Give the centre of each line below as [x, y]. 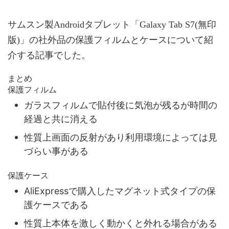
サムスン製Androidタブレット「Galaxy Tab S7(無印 [112, 24]
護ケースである [56, 204]
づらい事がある [56, 151]
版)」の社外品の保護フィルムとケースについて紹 [110, 40]
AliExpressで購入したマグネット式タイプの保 [120, 191]
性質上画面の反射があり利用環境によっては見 [121, 137]
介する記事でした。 [49, 55]
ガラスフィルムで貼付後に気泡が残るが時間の [121, 105]
